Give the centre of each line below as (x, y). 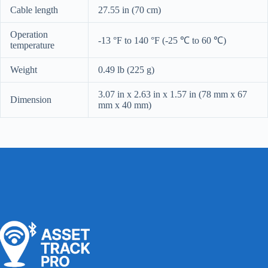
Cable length (34, 10)
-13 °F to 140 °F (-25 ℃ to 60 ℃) (162, 40)
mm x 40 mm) (125, 105)
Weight (24, 69)
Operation (29, 34)
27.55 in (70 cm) (130, 10)
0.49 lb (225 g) (126, 69)
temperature (32, 45)
